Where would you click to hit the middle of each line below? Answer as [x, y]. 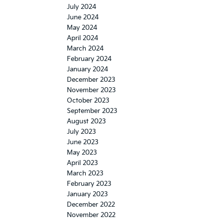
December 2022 [91, 204]
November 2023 [91, 90]
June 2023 [83, 142]
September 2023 [92, 111]
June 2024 [83, 17]
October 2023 [88, 100]
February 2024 [89, 59]
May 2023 [82, 152]
